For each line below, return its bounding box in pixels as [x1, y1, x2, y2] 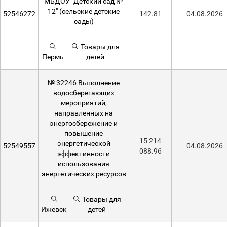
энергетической [57, 139, 110, 147]
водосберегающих [53, 89, 115, 97]
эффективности [57, 149, 110, 158]
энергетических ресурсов [41, 170, 126, 178]
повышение [64, 129, 103, 137]
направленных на [54, 109, 113, 117]
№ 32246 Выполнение [48, 79, 120, 87]
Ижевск [41, 205, 67, 213]
